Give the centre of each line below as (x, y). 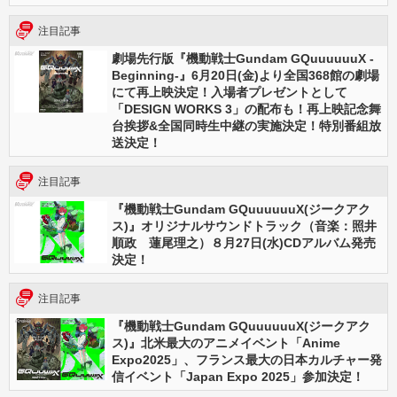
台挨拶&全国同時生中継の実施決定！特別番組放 (246, 126)
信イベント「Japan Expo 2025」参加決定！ (238, 377)
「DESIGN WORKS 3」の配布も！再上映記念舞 (246, 109)
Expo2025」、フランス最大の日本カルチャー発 (247, 360)
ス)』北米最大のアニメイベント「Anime (226, 343)
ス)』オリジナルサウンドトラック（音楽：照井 (244, 226)
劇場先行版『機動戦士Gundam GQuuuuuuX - (243, 58)
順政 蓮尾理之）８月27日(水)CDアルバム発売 (244, 243)
